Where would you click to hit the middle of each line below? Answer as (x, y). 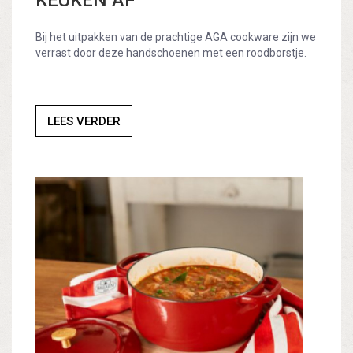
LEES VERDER (84, 122)
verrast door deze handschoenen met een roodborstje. (171, 53)
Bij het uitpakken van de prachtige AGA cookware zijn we (176, 37)
